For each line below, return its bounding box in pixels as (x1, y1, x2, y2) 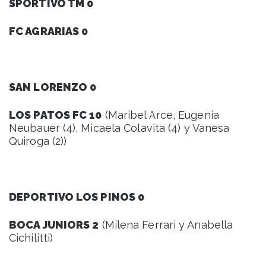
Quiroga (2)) (9, 134, 67, 147)
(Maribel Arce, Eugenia (102, 108, 219, 121)
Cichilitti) (9, 231, 53, 244)
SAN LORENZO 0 (9, 80, 97, 93)
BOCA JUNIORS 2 (9, 218, 99, 231)
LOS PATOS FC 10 (9, 108, 102, 121)
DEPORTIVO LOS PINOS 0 (9, 190, 145, 203)
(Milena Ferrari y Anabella (99, 218, 233, 231)
